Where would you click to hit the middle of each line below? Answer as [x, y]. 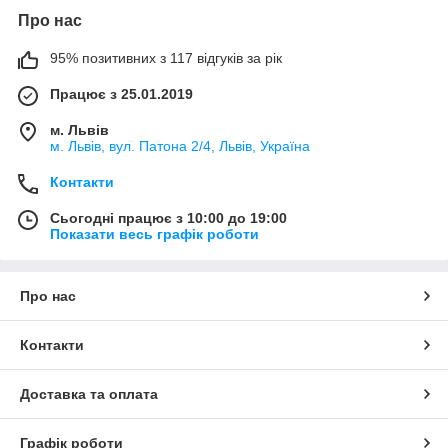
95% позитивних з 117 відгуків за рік [166, 57]
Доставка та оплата [89, 393]
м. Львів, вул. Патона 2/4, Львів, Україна [180, 145]
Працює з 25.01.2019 [121, 93]
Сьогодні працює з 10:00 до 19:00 [168, 217]
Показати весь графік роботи [154, 233]
